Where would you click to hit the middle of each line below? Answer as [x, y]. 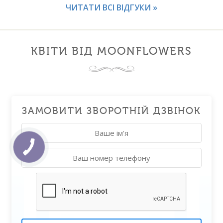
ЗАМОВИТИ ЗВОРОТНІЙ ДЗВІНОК [111, 111]
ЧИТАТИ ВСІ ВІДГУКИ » [111, 8]
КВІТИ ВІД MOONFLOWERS [111, 51]
